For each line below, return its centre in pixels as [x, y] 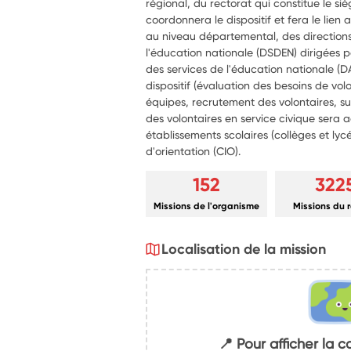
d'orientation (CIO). [194, 151]
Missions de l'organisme [207, 206]
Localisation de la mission [244, 249]
